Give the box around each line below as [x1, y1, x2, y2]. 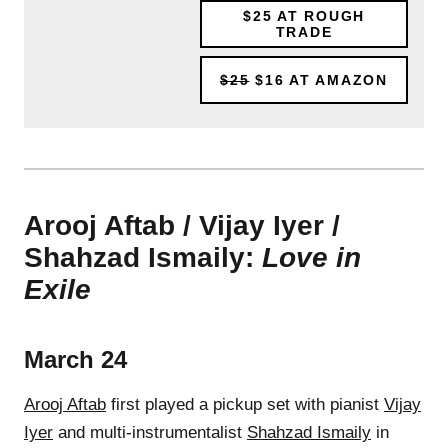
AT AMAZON [284, 71, 388, 88]
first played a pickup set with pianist [106, 394, 384, 414]
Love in [262, 241, 361, 273]
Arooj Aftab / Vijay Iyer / [24, 209, 340, 241]
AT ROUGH [272, 7, 365, 24]
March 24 [24, 345, 127, 373]
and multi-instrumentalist [53, 422, 247, 442]
